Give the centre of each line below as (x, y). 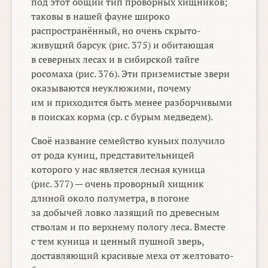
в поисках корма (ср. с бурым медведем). (122, 117)
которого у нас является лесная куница (118, 170)
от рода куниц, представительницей (113, 155)
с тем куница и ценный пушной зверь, (118, 241)
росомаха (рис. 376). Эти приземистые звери (131, 74)
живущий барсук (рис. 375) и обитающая (123, 45)
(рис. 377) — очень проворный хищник (118, 184)
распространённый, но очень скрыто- (116, 31)
